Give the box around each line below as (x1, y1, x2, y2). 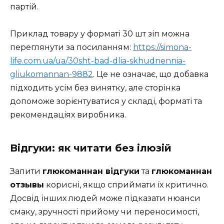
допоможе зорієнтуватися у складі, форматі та (10, 96, 202, 106)
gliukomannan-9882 (10, 69, 93, 79)
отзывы (10, 180, 44, 190)
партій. (10, 2, 38, 12)
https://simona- (133, 42, 191, 52)
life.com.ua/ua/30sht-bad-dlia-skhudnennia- (10, 56, 185, 66)
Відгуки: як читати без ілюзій (10, 142, 171, 154)
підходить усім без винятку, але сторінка (10, 83, 180, 93)
